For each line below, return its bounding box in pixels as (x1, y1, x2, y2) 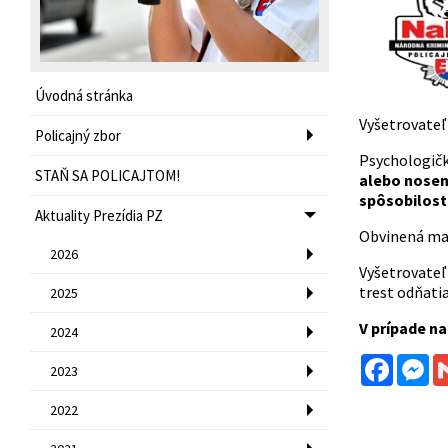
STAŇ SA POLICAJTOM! (35, 165, 180, 185)
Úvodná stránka (35, 85, 133, 105)
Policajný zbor (35, 125, 121, 145)
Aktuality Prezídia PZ (35, 205, 163, 225)
